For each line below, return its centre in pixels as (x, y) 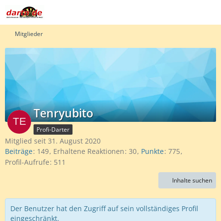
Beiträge (19, 151)
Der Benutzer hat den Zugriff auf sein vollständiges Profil (104, 208)
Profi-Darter (53, 129)
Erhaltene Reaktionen (89, 151)
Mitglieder (29, 34)
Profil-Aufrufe (27, 162)
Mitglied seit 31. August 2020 (53, 141)
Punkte (152, 151)
